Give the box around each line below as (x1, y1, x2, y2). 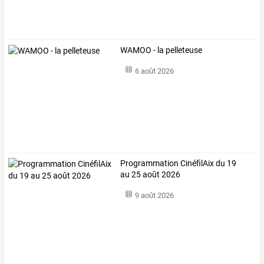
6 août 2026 (134, 67, 174, 76)
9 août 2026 (134, 191, 174, 200)
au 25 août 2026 (120, 170, 181, 180)
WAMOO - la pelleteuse (120, 45, 203, 55)
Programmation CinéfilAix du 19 (120, 159, 237, 169)
